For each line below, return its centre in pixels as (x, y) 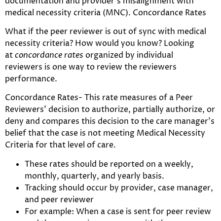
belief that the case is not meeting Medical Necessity (105, 133)
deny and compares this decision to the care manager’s (110, 122)
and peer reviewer (59, 200)
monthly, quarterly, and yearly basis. (94, 176)
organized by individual (128, 55)
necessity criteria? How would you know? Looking (100, 44)
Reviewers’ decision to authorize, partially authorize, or (110, 110)
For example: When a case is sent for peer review (118, 211)
